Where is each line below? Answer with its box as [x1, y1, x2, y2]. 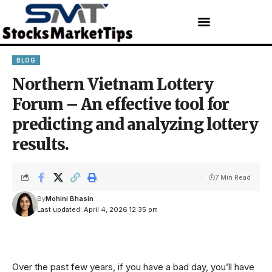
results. [12, 134, 69, 155]
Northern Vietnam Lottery [12, 74, 213, 95]
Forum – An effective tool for [12, 94, 229, 115]
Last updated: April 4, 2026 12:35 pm [36, 205, 158, 214]
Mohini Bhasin [45, 194, 93, 203]
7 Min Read [215, 173, 251, 182]
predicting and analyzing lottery [12, 114, 258, 135]
